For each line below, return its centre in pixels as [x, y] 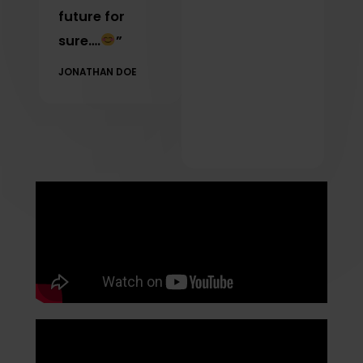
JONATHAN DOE [98, 72]
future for [92, 16]
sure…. [79, 41]
